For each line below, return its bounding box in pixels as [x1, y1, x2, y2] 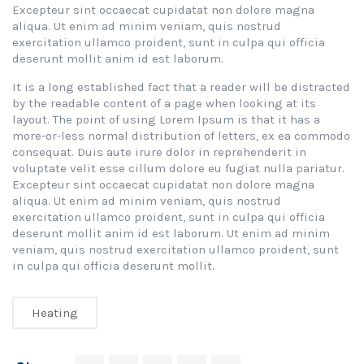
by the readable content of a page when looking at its [12, 96, 316, 111]
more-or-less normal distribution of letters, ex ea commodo [12, 128, 350, 144]
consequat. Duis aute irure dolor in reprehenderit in [12, 145, 306, 160]
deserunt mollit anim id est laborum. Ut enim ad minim [12, 226, 330, 241]
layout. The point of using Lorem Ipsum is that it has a [12, 112, 320, 128]
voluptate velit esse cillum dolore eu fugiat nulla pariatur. [12, 161, 344, 176]
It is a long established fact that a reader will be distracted [12, 80, 350, 95]
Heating [32, 305, 78, 321]
